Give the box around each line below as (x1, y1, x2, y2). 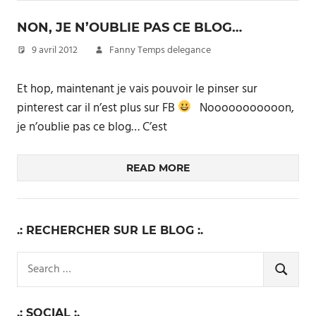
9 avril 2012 (32, 42, 78, 59)
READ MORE (126, 162, 190, 174)
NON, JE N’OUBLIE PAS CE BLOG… (17, 20, 242, 35)
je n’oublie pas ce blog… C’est (17, 117, 167, 137)
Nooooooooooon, (191, 98, 295, 118)
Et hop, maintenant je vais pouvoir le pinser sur (17, 79, 257, 99)
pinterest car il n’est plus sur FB (17, 98, 178, 118)
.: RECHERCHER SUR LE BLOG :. (17, 224, 203, 237)
